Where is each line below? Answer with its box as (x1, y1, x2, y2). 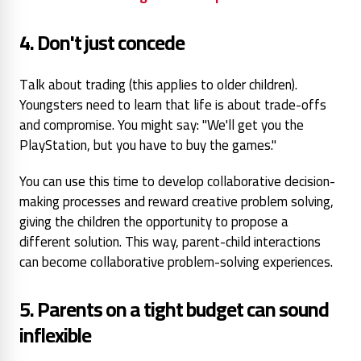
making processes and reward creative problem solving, (19, 188, 334, 214)
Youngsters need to (19, 91, 131, 118)
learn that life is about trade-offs (134, 91, 326, 118)
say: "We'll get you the (176, 111, 304, 138)
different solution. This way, (19, 228, 182, 255)
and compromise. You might (19, 111, 173, 138)
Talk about (19, 71, 82, 98)
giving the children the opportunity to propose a (19, 208, 288, 234)
